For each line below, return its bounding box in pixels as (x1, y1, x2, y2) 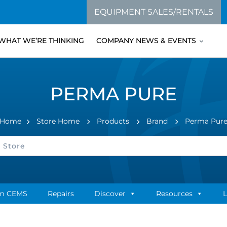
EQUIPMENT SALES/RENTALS (94, 7, 213, 17)
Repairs (48, 189, 74, 198)
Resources (156, 189, 193, 198)
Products (97, 117, 129, 126)
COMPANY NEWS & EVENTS (96, 36, 196, 45)
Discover (94, 189, 126, 198)
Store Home (36, 117, 80, 126)
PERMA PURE (50, 83, 177, 105)
